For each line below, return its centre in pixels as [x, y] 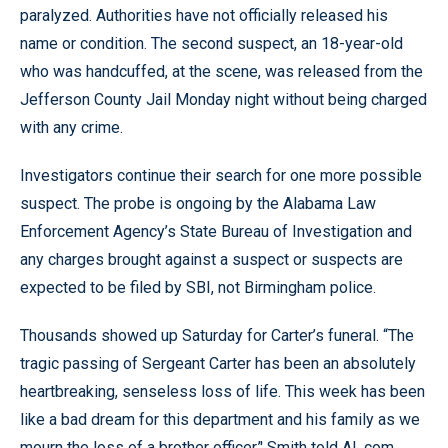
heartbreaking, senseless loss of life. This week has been [222, 391]
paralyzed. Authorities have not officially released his [204, 15]
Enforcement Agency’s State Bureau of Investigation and [216, 231]
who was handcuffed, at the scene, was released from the [221, 71]
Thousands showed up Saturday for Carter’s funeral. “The [217, 335]
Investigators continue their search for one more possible [221, 175]
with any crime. [71, 127]
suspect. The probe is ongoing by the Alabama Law [198, 203]
